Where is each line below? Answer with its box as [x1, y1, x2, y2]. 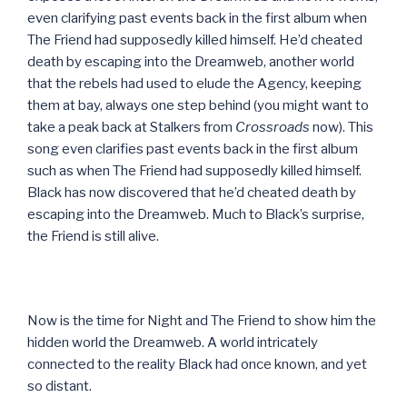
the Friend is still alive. [27, 227, 159, 244]
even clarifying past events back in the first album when [27, 9, 367, 26]
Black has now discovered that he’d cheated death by [27, 184, 356, 201]
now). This [310, 118, 373, 135]
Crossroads [235, 118, 310, 135]
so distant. [27, 377, 92, 394]
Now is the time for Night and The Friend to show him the [27, 312, 376, 329]
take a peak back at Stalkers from [27, 118, 235, 135]
